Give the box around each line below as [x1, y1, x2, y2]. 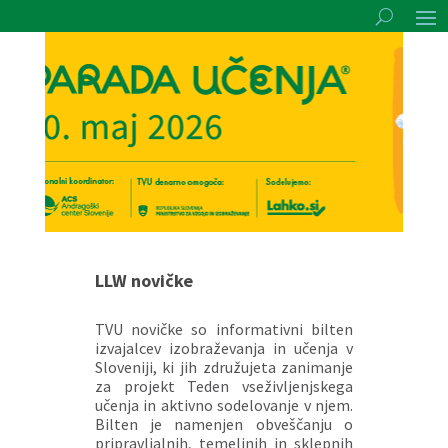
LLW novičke [94, 269, 193, 292]
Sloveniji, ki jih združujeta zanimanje [94, 357, 354, 377]
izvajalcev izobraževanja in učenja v [94, 338, 354, 358]
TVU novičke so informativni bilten [94, 319, 354, 339]
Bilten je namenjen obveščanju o [94, 414, 354, 434]
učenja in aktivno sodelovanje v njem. [94, 395, 354, 415]
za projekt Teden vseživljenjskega [94, 376, 354, 396]
